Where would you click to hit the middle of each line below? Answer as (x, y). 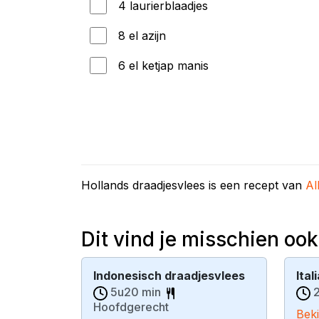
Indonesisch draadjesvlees (169, 276)
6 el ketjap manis (163, 66)
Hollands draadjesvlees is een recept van (193, 185)
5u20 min (136, 292)
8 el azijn (142, 36)
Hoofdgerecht (131, 307)
